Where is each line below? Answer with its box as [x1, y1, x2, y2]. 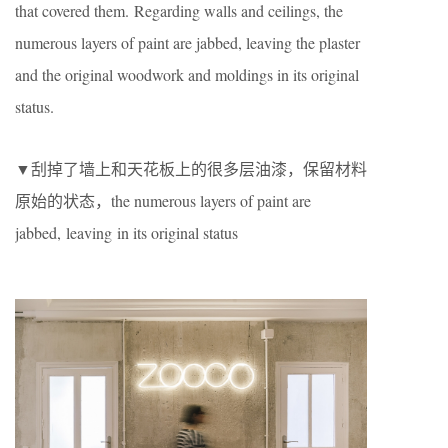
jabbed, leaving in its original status [15, 222, 238, 244]
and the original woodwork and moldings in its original [15, 64, 359, 86]
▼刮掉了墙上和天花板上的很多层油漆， [15, 158, 303, 180]
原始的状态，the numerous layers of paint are [15, 190, 311, 212]
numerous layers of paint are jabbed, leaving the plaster [15, 32, 360, 54]
